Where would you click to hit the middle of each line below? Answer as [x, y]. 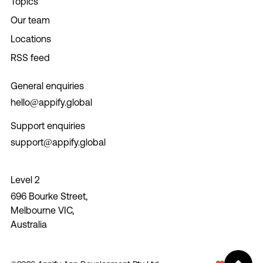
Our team [30, 20]
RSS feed [30, 57]
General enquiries [47, 85]
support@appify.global [58, 142]
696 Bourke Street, [49, 196]
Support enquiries [48, 125]
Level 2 [25, 179]
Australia [28, 224]
